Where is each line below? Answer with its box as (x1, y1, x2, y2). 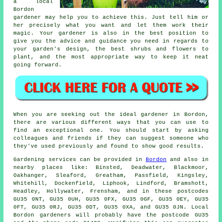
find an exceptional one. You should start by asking (13, 127, 209, 133)
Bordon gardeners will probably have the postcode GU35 (13, 212, 209, 218)
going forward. (13, 61, 62, 68)
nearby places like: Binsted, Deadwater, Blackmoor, (13, 164, 209, 170)
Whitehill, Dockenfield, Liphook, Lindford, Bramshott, (13, 180, 209, 186)
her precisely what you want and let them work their (13, 22, 209, 28)
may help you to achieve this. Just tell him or (41, 14, 209, 20)
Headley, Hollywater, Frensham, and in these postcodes (13, 188, 209, 194)
